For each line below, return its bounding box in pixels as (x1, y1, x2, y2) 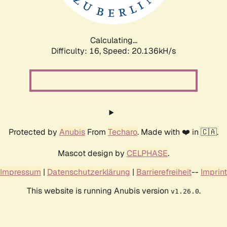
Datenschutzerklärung (47, 166, 130, 177)
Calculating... (90, 34, 137, 46)
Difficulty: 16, (51, 45, 103, 56)
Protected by (9, 126, 59, 137)
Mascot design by (58, 147, 127, 159)
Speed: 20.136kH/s (103, 45, 176, 56)
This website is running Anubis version (26, 185, 171, 196)
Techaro (108, 126, 137, 137)
